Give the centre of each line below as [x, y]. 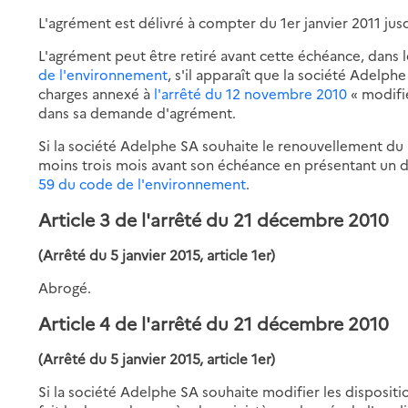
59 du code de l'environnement [143, 183]
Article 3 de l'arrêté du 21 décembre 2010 [214, 219]
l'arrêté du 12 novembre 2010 [251, 93]
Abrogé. [65, 287]
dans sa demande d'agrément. [138, 112]
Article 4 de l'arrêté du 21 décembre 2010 [214, 322]
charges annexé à [97, 93]
